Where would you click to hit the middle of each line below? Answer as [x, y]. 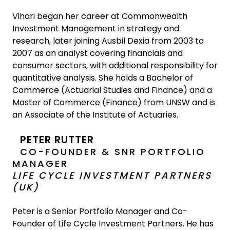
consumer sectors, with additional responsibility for [115, 65]
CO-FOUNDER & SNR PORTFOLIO [113, 152]
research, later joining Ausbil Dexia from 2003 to [108, 41]
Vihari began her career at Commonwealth [100, 16]
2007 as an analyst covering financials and [98, 53]
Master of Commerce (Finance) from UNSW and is [114, 102]
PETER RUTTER [57, 140]
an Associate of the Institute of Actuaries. [95, 115]
